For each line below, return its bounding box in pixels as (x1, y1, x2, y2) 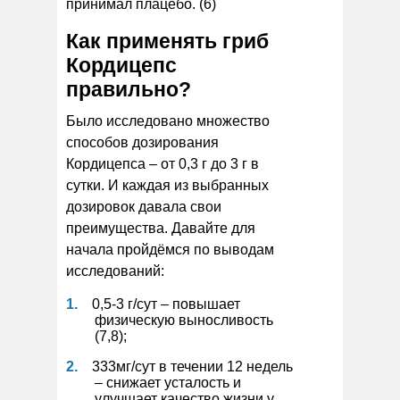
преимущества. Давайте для (66, 220, 255, 236)
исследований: (66, 262, 164, 279)
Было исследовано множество (66, 112, 270, 129)
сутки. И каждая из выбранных (66, 177, 269, 193)
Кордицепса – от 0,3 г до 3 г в (66, 155, 259, 171)
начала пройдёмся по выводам (66, 241, 274, 257)
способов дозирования (66, 134, 219, 150)
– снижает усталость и (95, 374, 241, 390)
